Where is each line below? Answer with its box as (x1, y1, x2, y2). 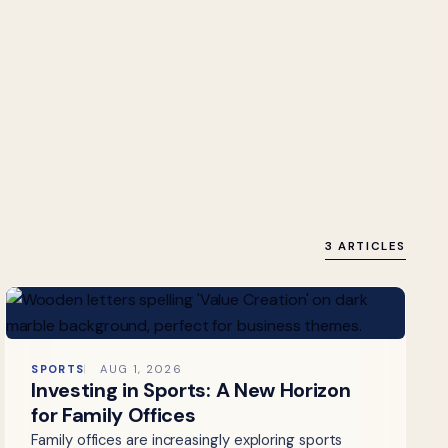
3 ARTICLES (324, 239, 406, 255)
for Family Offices (31, 402, 196, 429)
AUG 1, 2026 (100, 362, 183, 377)
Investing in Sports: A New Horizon (31, 377, 351, 404)
